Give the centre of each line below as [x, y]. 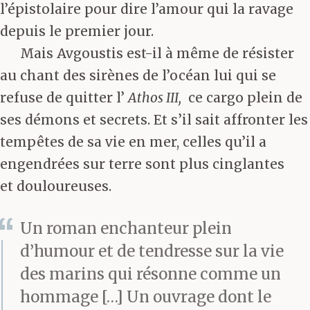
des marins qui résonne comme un [151, 274]
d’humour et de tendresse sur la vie [152, 251]
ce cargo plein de [242, 98]
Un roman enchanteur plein [126, 228]
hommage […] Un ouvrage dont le [146, 297]
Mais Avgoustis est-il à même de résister [157, 54]
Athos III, [155, 98]
